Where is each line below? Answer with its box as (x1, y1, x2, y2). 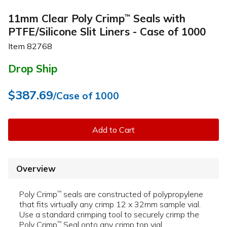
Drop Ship (8, 62, 57, 75)
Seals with (130, 11, 185, 25)
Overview (16, 163, 56, 174)
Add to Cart (92, 125, 135, 135)
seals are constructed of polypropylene (61, 189, 203, 200)
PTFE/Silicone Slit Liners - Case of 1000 (8, 24, 206, 38)
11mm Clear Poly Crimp (8, 11, 125, 25)
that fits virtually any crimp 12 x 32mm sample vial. (19, 199, 201, 210)
